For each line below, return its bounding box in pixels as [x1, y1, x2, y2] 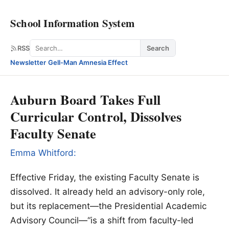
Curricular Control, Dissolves [10, 106, 181, 126]
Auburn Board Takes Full [10, 89, 161, 109]
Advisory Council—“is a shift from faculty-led [10, 215, 194, 226]
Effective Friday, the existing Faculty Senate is [10, 172, 199, 183]
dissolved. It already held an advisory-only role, [10, 187, 205, 197]
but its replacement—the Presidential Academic [10, 201, 207, 212]
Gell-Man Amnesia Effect [48, 58, 128, 66]
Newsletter [10, 58, 46, 66]
